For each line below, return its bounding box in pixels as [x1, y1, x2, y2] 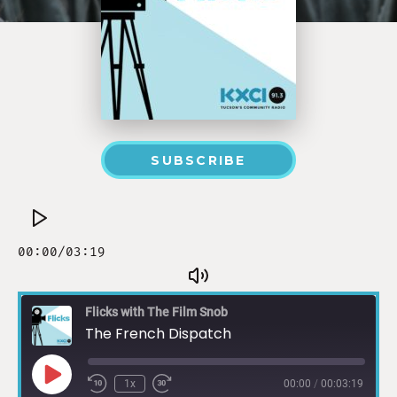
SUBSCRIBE [151, 152, 246, 168]
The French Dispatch [85, 323, 231, 345]
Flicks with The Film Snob [85, 305, 228, 320]
